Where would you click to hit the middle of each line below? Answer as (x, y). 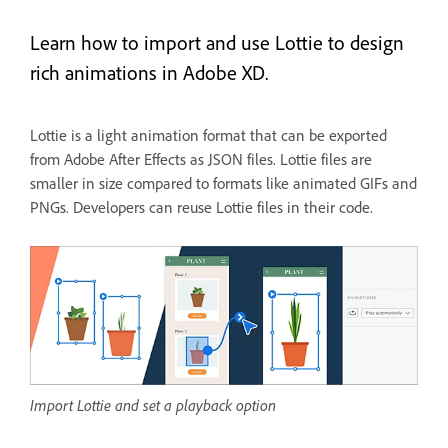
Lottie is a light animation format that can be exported (208, 135)
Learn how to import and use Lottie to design (217, 43)
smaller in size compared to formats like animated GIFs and (223, 183)
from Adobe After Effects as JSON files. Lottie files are (201, 159)
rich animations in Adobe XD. (149, 73)
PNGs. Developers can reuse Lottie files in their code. (201, 207)
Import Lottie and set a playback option (153, 404)
